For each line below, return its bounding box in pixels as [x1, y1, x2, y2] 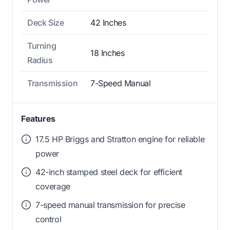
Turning [27, 41, 56, 51]
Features [21, 113, 55, 124]
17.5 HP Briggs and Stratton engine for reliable [35, 134, 205, 144]
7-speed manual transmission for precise [35, 200, 185, 210]
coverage [35, 181, 70, 191]
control [35, 214, 62, 224]
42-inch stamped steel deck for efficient [35, 167, 183, 177]
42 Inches [90, 17, 126, 28]
